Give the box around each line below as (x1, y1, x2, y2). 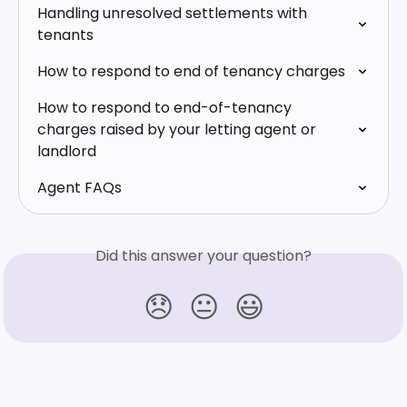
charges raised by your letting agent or (37, 119, 320, 140)
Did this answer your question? (95, 245, 312, 266)
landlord (37, 141, 96, 162)
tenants (37, 25, 94, 45)
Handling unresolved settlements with (37, 3, 311, 24)
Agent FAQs (37, 177, 122, 198)
